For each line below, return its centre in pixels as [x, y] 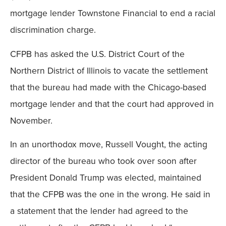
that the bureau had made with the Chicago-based [108, 87]
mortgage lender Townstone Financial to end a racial [113, 13]
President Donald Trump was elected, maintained [106, 178]
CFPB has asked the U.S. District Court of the [97, 53]
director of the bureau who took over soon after [103, 161]
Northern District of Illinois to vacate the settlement [109, 70]
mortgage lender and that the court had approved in [112, 103]
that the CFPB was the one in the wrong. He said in [110, 194]
